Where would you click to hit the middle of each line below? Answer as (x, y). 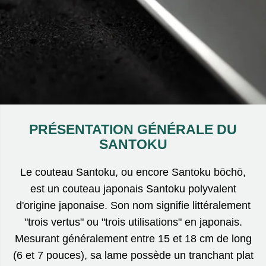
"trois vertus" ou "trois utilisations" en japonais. (133, 222)
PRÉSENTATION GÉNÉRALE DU (133, 129)
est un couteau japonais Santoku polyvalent (133, 189)
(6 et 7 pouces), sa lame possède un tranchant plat (133, 255)
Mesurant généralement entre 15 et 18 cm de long (133, 238)
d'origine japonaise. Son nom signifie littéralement (133, 205)
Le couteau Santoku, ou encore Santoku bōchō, (133, 172)
